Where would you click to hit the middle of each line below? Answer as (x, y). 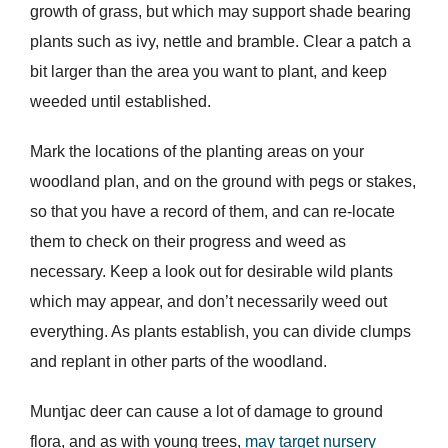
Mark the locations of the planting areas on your (196, 152)
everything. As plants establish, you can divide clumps (220, 332)
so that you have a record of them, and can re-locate (212, 212)
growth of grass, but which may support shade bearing (220, 12)
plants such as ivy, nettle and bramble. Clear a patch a (220, 42)
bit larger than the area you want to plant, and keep (208, 72)
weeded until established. (120, 102)
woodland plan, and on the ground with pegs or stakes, (222, 182)
